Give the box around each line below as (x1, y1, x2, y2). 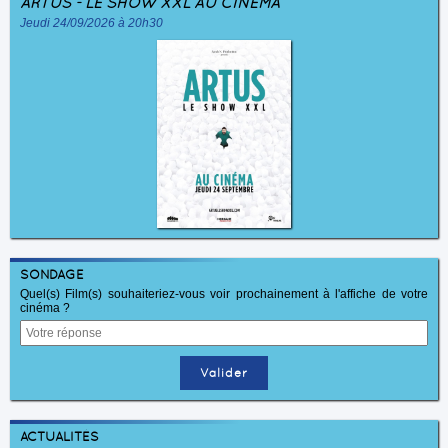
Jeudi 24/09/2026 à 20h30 (20, 16, 163, 31)
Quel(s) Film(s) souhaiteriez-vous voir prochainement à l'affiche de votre (20, 287, 428, 302)
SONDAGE (20, 267, 84, 283)
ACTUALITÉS (20, 429, 99, 445)
